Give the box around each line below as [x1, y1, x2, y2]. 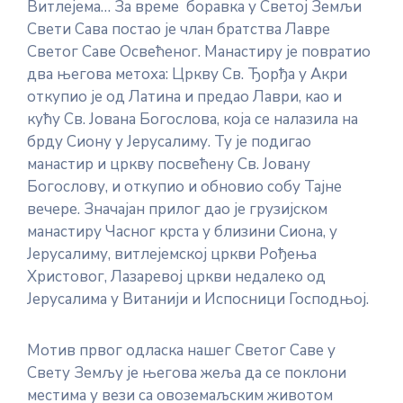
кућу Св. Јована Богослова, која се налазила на [27, 109, 358, 130]
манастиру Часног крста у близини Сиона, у [27, 221, 337, 242]
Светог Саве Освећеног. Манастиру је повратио [27, 41, 371, 62]
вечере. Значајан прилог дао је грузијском [27, 199, 327, 219]
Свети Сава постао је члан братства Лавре [27, 19, 330, 40]
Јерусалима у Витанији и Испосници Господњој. [27, 289, 369, 309]
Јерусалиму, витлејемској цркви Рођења [27, 244, 317, 264]
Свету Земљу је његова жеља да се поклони [27, 363, 346, 383]
